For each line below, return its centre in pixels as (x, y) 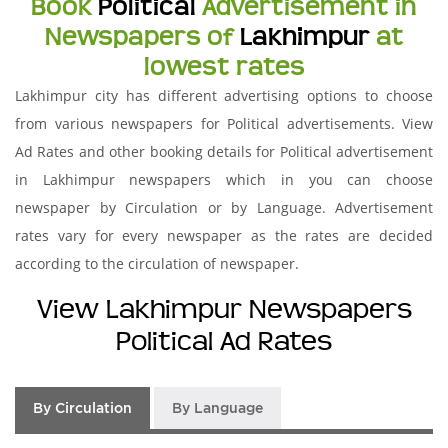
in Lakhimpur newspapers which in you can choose (224, 179)
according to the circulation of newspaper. (157, 263)
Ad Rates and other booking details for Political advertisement (224, 151)
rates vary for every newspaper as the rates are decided (224, 235)
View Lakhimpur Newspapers (224, 309)
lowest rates (224, 67)
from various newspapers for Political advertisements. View (224, 123)
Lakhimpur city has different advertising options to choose (224, 95)
